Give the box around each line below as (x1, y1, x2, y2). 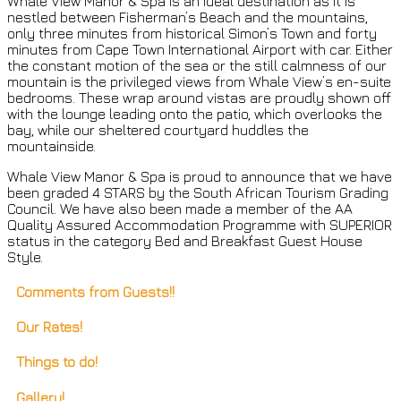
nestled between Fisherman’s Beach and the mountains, (7, 8, 368, 25)
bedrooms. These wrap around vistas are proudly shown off (7, 89, 391, 106)
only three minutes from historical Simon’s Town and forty (7, 24, 377, 41)
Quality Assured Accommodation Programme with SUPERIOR (7, 216, 392, 233)
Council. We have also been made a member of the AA (7, 200, 353, 217)
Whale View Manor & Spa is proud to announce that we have (7, 167, 392, 184)
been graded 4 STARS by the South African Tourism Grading (7, 183, 388, 200)
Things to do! (16, 354, 98, 371)
